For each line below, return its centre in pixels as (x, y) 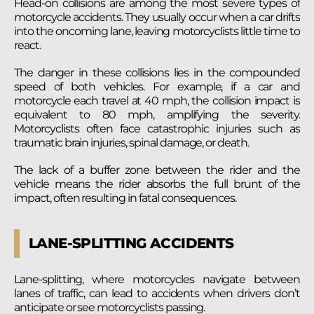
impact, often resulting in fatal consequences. (125, 198)
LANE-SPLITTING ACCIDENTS (131, 244)
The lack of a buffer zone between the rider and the (157, 170)
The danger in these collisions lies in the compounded (157, 73)
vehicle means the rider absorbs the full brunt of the (157, 184)
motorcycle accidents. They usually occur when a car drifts (157, 17)
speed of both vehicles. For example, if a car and (157, 87)
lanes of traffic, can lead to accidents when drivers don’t (157, 294)
